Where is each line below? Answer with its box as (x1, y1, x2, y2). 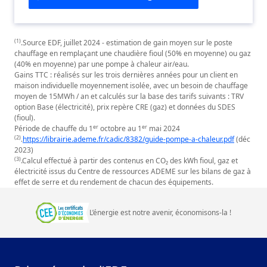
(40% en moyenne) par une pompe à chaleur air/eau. (14, 59, 189, 70)
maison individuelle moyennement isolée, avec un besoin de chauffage (14, 80, 248, 91)
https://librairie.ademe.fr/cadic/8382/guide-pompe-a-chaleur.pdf (23, 134, 234, 145)
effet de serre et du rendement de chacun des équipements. (14, 177, 213, 188)
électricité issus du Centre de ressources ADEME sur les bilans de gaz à (14, 166, 251, 177)
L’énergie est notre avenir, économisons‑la (89, 207, 228, 218)
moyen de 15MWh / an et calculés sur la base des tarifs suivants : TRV (14, 91, 244, 102)
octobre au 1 (98, 123, 142, 134)
